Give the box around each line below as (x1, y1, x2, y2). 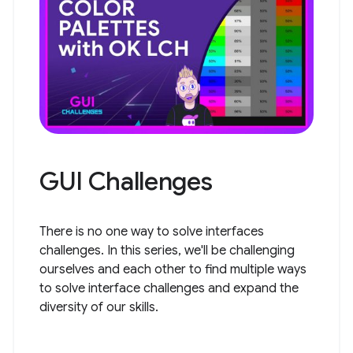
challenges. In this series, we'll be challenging (39, 243, 295, 259)
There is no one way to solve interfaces (39, 224, 264, 240)
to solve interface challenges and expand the (39, 281, 299, 297)
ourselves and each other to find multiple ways (39, 262, 307, 278)
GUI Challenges (39, 165, 213, 198)
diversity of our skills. (39, 299, 158, 316)
